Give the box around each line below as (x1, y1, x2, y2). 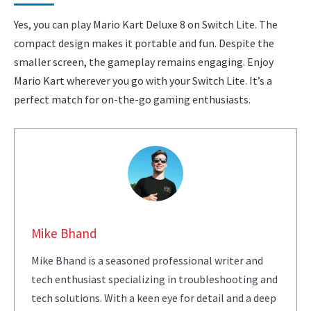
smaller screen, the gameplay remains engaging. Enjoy (14, 54, 274, 69)
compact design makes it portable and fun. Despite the (14, 35, 274, 50)
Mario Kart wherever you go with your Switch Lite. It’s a (14, 73, 272, 87)
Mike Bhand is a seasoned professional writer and (31, 253, 263, 268)
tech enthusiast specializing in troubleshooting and (31, 272, 278, 287)
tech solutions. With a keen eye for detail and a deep (31, 291, 276, 305)
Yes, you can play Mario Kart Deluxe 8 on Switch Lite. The (14, 17, 278, 31)
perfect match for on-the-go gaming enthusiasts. (14, 92, 251, 106)
